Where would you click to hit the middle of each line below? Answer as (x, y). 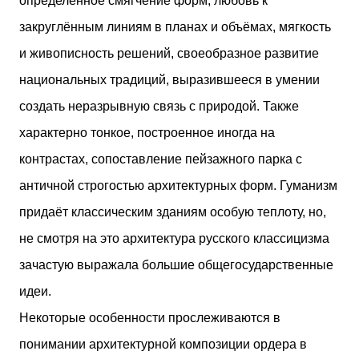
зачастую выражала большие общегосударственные (176, 264)
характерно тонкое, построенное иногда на (147, 132)
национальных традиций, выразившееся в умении (169, 79)
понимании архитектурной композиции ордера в (163, 344)
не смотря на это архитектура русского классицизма (174, 238)
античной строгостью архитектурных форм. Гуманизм (178, 185)
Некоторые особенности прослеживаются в (150, 317)
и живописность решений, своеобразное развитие (169, 53)
